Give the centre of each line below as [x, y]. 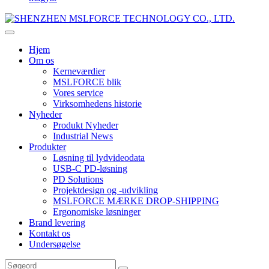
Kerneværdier [79, 71]
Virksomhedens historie [97, 104]
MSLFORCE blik [87, 82]
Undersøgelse [55, 244]
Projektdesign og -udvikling [105, 190]
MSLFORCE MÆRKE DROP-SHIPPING [136, 201]
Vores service [78, 93]
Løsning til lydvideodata [99, 158]
